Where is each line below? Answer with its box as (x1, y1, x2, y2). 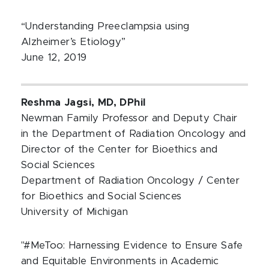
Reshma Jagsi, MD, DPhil (21, 98, 146, 107)
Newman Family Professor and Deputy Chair (21, 113, 238, 123)
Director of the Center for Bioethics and (21, 145, 218, 154)
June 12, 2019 (21, 53, 87, 62)
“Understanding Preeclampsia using (21, 22, 190, 31)
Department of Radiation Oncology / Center (21, 176, 240, 186)
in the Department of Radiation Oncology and (21, 129, 246, 139)
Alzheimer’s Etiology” (21, 37, 126, 47)
